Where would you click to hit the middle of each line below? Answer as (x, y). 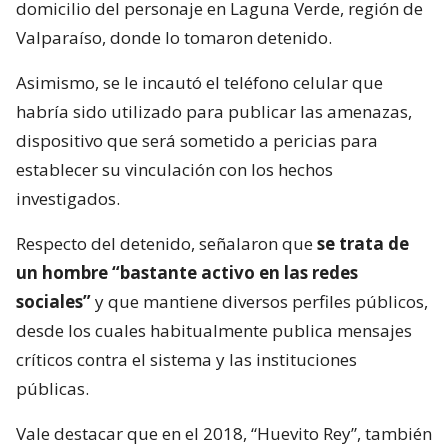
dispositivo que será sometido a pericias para (197, 141)
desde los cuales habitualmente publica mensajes (214, 331)
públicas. (52, 389)
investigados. (68, 199)
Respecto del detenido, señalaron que (166, 244)
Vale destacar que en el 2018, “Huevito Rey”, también (224, 434)
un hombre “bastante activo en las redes (187, 273)
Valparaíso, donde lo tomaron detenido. (174, 38)
